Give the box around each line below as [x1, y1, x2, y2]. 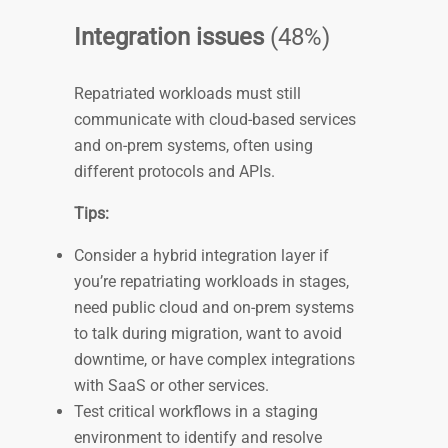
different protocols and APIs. [74, 162, 279, 182]
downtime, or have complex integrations [74, 350, 355, 370]
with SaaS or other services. [74, 376, 273, 396]
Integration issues [74, 23, 264, 52]
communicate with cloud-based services [74, 110, 356, 130]
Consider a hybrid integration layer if [74, 246, 329, 266]
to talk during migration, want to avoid [74, 324, 342, 344]
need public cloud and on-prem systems [74, 298, 354, 318]
